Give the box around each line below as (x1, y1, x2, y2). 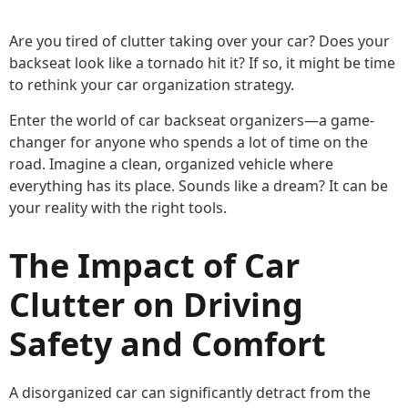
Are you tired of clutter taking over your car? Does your (9, 31, 390, 51)
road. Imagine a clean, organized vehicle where (9, 154, 333, 174)
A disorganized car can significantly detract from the (9, 382, 371, 403)
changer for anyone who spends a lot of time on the (9, 132, 368, 152)
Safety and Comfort (9, 321, 326, 366)
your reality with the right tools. (9, 198, 227, 218)
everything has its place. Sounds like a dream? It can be (9, 176, 388, 196)
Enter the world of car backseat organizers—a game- (9, 110, 374, 130)
